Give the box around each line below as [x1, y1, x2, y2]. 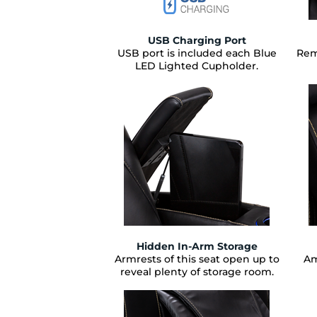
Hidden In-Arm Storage [136, 239, 258, 253]
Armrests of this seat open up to [114, 252, 279, 265]
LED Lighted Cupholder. [135, 59, 258, 72]
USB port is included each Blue [117, 46, 277, 59]
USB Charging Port [147, 33, 246, 47]
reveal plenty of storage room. [120, 265, 274, 278]
